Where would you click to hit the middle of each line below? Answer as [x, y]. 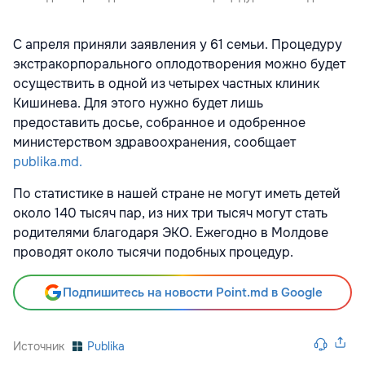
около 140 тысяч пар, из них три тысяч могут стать [170, 213]
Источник [39, 347]
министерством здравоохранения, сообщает [154, 143]
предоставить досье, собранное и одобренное [159, 123]
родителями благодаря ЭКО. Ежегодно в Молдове [171, 233]
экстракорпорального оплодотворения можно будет [179, 64]
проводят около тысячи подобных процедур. [153, 253]
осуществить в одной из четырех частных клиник [166, 84]
